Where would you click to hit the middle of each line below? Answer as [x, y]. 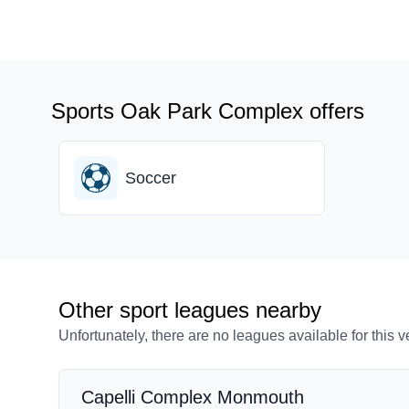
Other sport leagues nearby [190, 310]
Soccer [151, 178]
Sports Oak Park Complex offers [208, 111]
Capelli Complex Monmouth [193, 397]
